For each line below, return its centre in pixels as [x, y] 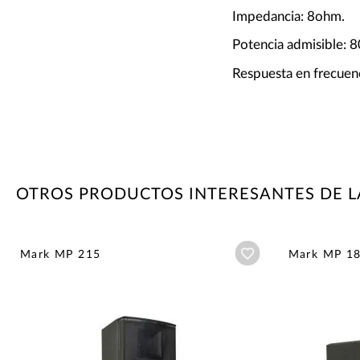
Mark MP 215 [61, 255]
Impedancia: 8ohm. [288, 16]
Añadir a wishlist [301, 254]
